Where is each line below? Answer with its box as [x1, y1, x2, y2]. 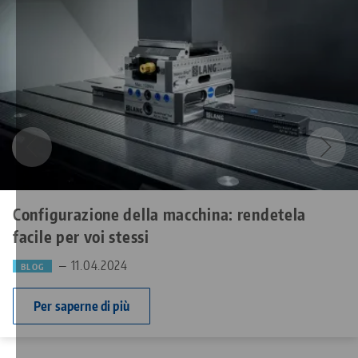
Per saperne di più [34, 298, 129, 315]
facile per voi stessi [13, 226, 149, 247]
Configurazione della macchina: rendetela [13, 204, 307, 225]
